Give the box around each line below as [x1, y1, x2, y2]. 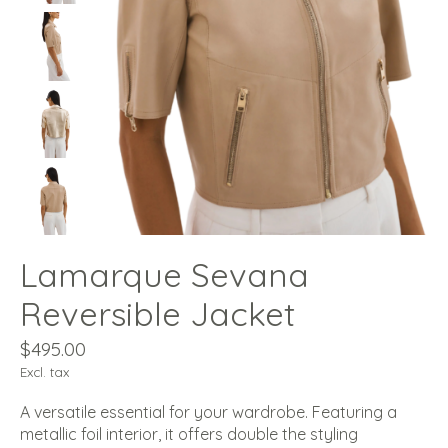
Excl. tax [20, 364, 69, 381]
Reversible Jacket [20, 293, 295, 335]
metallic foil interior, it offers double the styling [20, 424, 358, 445]
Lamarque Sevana [20, 254, 309, 296]
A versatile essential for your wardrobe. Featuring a [20, 402, 397, 423]
